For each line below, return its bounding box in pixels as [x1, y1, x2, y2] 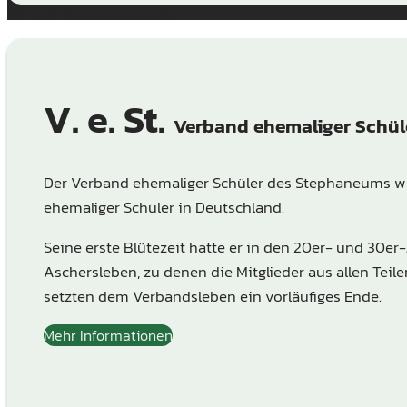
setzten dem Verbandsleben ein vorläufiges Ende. [44, 283, 382, 308]
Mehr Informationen [44, 323, 173, 346]
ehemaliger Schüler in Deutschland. [44, 194, 284, 219]
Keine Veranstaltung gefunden [7, 5, 184, 21]
